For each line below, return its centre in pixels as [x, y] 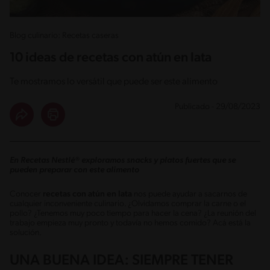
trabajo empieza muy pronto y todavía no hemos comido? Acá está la [130, 223]
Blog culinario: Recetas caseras [64, 36]
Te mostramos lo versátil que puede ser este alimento [114, 82]
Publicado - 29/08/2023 [218, 107]
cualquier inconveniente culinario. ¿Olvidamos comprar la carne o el [128, 204]
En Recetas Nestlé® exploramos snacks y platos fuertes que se [123, 160]
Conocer [26, 194]
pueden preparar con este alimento [74, 170]
